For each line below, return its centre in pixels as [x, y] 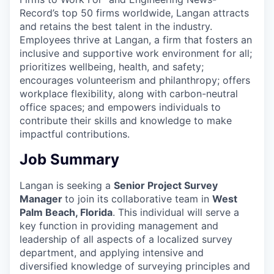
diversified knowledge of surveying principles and [135, 266]
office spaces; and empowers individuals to [120, 107]
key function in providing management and [119, 226]
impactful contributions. [75, 134]
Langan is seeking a [67, 186]
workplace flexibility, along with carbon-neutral [129, 94]
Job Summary [69, 160]
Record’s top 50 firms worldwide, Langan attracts [134, 13]
